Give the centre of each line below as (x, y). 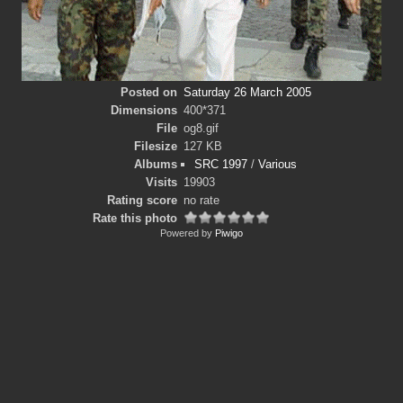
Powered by (188, 233)
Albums (156, 164)
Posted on (149, 92)
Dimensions (144, 110)
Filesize (156, 146)
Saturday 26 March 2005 (247, 92)
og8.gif (201, 128)
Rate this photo (135, 218)
